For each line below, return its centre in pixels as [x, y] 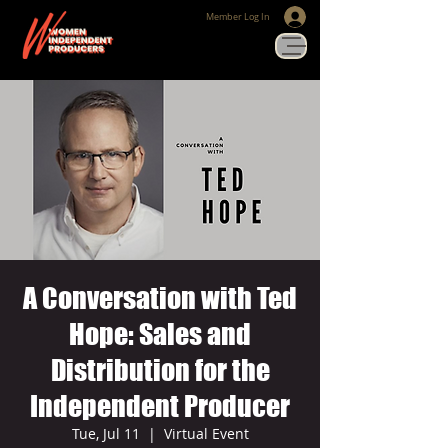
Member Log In [238, 16]
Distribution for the [160, 370]
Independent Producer [160, 406]
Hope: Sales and [160, 334]
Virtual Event [206, 433]
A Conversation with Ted [160, 298]
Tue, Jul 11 [105, 433]
